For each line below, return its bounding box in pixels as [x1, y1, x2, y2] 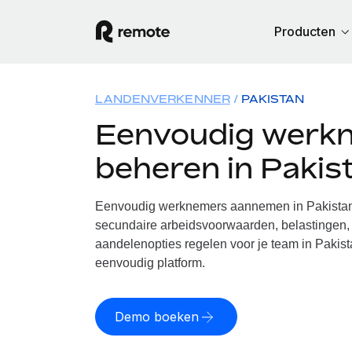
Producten [274, 24, 335, 39]
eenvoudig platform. [94, 256, 205, 269]
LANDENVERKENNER [94, 92, 230, 105]
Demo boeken [114, 309, 199, 324]
